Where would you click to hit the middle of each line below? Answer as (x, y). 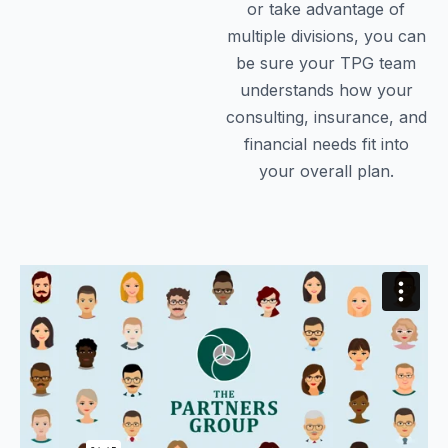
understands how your (326, 89)
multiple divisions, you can (326, 35)
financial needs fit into (326, 143)
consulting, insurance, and (326, 116)
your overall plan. (326, 170)
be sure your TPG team (326, 62)
